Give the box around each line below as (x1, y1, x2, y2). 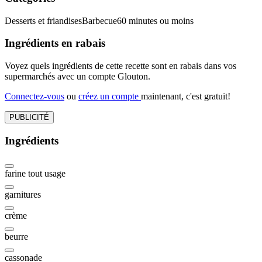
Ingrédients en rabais (5, 37, 105, 50)
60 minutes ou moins (117, 15, 194, 26)
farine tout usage (5, 168, 65, 179)
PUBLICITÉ (9, 112, 49, 122)
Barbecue (82, 15, 117, 26)
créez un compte (78, 91, 141, 101)
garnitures (5, 189, 41, 200)
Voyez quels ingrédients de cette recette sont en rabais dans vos (5, 60, 236, 71)
